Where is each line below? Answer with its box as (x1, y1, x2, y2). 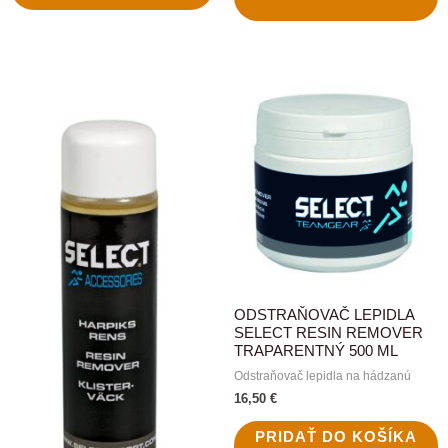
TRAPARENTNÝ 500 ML (234, 343, 398, 360)
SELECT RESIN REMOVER (234, 325, 423, 342)
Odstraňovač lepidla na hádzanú (234, 368, 411, 383)
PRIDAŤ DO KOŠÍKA (255, 428, 417, 445)
